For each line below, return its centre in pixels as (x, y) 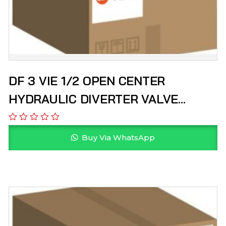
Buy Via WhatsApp (117, 138)
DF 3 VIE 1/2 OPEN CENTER (46, 81)
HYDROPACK (44, 117)
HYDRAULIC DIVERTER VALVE (94, 99)
